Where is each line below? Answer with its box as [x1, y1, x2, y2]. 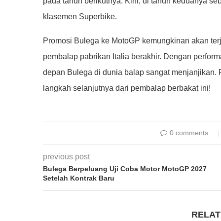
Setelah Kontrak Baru [43, 174, 114, 182]
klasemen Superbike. [43, 12, 117, 21]
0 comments [169, 128, 208, 137]
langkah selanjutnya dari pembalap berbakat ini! [43, 83, 211, 92]
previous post [43, 152, 90, 161]
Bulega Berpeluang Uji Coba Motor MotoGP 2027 [43, 164, 207, 173]
